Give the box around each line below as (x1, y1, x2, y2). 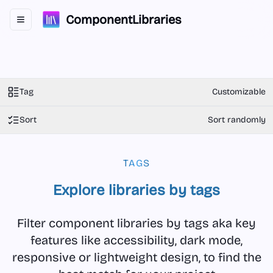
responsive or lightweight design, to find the (12, 250, 261, 264)
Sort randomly (208, 115, 266, 125)
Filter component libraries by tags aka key (17, 216, 256, 230)
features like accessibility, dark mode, (30, 233, 243, 247)
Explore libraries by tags (53, 182, 220, 199)
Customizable (212, 87, 266, 97)
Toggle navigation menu (19, 19, 113, 30)
